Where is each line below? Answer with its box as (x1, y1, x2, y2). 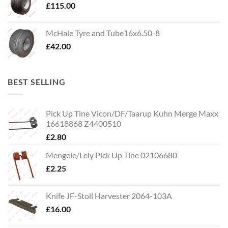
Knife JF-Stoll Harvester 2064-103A (46, 190, 172, 201)
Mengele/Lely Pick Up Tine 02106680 (46, 150, 177, 160)
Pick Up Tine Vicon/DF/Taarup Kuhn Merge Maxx (46, 108, 218, 118)
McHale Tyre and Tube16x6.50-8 (46, 28, 160, 38)
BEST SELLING (8, 77, 66, 87)
